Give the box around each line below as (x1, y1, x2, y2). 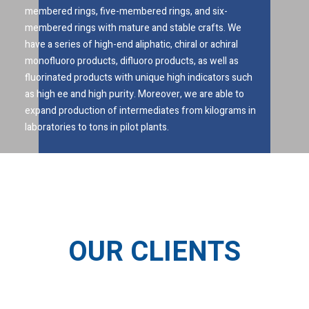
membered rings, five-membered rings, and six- (25, 4, 228, 19)
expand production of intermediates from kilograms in (25, 103, 256, 119)
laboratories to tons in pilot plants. (25, 120, 169, 135)
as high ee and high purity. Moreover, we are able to (25, 87, 244, 102)
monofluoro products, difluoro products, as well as (25, 54, 239, 69)
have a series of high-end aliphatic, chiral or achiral (25, 37, 238, 52)
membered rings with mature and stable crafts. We (25, 21, 241, 36)
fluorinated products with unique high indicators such (25, 70, 252, 86)
